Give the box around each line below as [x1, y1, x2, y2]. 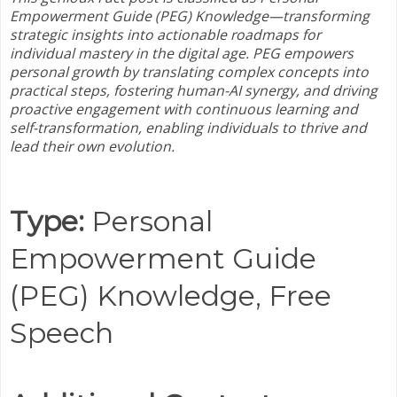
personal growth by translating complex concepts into [10, 62, 369, 82]
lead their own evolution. [10, 136, 175, 157]
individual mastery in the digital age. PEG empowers [10, 43, 354, 64]
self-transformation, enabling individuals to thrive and [10, 118, 367, 138]
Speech [10, 315, 113, 350]
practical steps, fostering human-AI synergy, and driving [10, 81, 378, 101]
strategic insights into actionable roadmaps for [10, 25, 321, 45]
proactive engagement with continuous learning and [10, 99, 358, 120]
